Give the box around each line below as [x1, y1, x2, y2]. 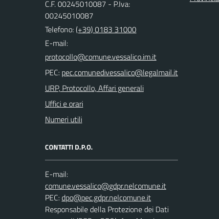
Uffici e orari [45, 98, 83, 109]
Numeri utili [45, 113, 82, 125]
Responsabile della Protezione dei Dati [45, 203, 169, 215]
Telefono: [45, 23, 76, 35]
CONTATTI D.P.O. [45, 142, 93, 152]
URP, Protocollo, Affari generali [45, 82, 144, 94]
